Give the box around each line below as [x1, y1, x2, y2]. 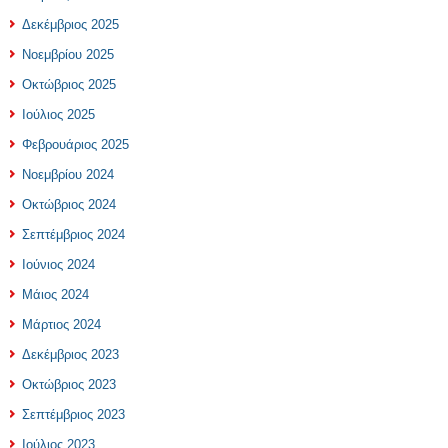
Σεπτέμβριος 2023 [22, 407, 125, 422]
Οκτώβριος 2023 [22, 377, 116, 392]
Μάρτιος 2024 [22, 317, 101, 332]
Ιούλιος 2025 [22, 107, 95, 122]
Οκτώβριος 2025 [22, 77, 116, 92]
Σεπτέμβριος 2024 [22, 227, 125, 242]
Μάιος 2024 [22, 287, 89, 302]
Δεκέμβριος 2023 [22, 347, 119, 362]
